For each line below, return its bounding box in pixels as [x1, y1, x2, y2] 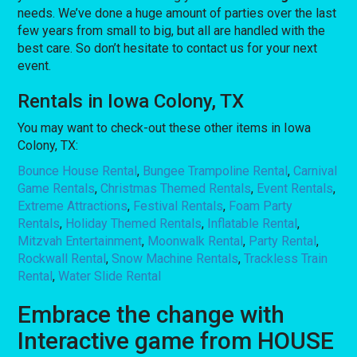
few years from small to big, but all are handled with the [18, 22, 326, 38]
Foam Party [229, 198, 293, 214]
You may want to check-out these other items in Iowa [18, 120, 312, 135]
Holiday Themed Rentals [65, 215, 202, 231]
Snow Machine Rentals [112, 250, 239, 266]
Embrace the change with [18, 300, 285, 328]
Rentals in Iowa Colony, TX [18, 89, 245, 112]
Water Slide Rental [58, 268, 162, 284]
